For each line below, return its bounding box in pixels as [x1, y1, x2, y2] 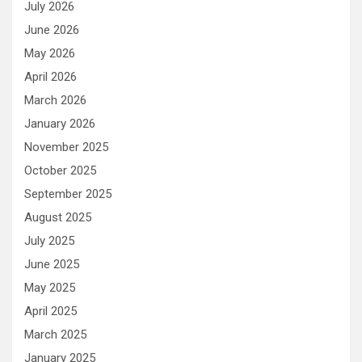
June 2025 [24, 256, 79, 271]
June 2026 [24, 22, 79, 37]
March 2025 [24, 326, 86, 342]
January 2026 [24, 116, 95, 131]
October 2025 [24, 162, 96, 178]
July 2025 [24, 233, 74, 248]
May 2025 [24, 280, 75, 295]
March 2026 [24, 92, 86, 107]
